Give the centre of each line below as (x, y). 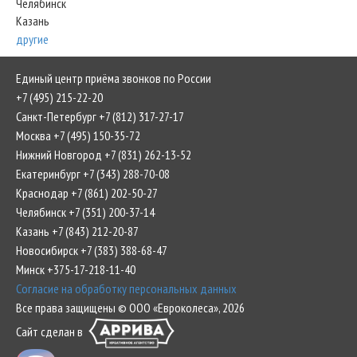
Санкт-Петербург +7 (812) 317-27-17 (100, 116)
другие (32, 39)
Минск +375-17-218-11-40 (76, 269)
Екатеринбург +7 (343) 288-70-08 (93, 174)
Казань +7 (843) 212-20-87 (77, 231)
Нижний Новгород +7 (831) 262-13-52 (104, 155)
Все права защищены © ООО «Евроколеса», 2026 (130, 308)
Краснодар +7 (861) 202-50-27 (87, 193)
